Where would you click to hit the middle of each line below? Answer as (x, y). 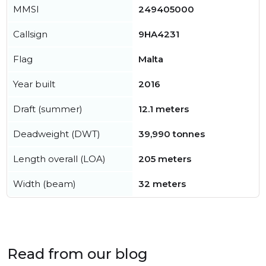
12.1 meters (164, 109)
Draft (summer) (48, 109)
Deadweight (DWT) (57, 134)
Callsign (30, 34)
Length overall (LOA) (59, 159)
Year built (34, 84)
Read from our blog (77, 254)
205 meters (165, 159)
